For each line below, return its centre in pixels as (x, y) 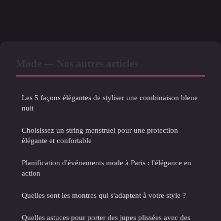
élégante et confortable (57, 141)
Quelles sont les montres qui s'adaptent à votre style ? (104, 195)
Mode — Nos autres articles (77, 64)
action (31, 173)
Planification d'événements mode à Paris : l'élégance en (107, 163)
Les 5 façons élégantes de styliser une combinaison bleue (110, 98)
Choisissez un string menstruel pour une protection (100, 130)
